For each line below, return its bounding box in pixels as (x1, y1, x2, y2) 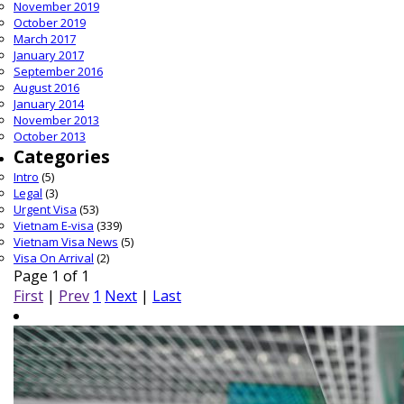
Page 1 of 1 (14, 266, 89, 286)
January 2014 (14, 96, 84, 112)
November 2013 (14, 112, 99, 128)
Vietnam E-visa (14, 217, 94, 234)
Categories (14, 144, 110, 169)
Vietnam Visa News (14, 234, 118, 250)
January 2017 (14, 47, 84, 63)
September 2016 (14, 63, 103, 79)
